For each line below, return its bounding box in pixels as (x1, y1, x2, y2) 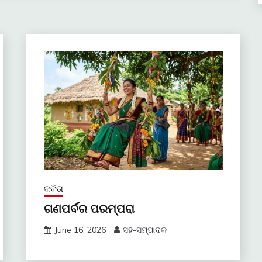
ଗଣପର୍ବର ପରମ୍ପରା (43, 200, 135, 217)
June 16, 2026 (54, 224, 106, 235)
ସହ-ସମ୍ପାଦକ (122, 224, 167, 235)
